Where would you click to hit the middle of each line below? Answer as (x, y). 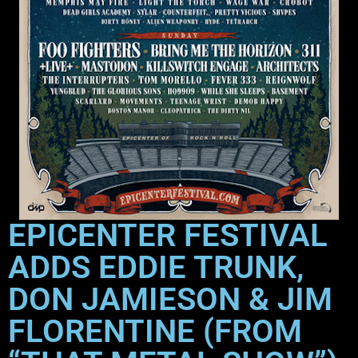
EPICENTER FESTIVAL (168, 236)
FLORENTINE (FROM (155, 332)
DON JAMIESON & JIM (170, 300)
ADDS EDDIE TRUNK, (156, 268)
